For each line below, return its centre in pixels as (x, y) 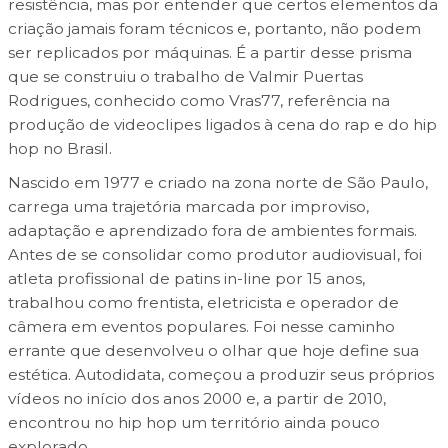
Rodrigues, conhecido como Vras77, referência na (198, 101)
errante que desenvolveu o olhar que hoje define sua (213, 351)
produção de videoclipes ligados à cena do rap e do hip (222, 125)
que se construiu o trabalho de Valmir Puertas (185, 77)
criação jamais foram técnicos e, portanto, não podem (214, 29)
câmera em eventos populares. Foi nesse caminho (201, 327)
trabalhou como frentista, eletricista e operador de (203, 303)
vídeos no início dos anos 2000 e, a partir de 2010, (196, 399)
